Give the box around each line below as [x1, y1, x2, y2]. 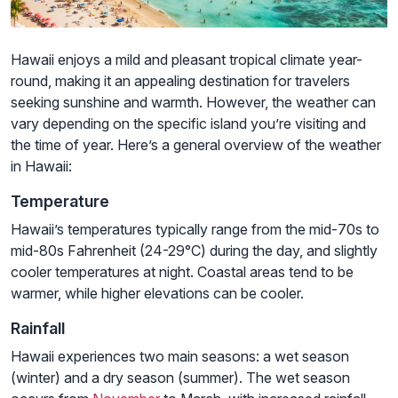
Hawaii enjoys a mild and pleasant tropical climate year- [11, 51, 362, 69]
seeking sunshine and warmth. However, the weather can [11, 93, 376, 112]
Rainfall [11, 319, 65, 338]
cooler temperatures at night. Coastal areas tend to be [11, 263, 354, 282]
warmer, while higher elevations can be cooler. [11, 284, 304, 303]
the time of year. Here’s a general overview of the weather [11, 136, 381, 155]
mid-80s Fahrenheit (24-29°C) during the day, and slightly [11, 242, 378, 260]
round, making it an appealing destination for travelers [11, 72, 350, 91]
